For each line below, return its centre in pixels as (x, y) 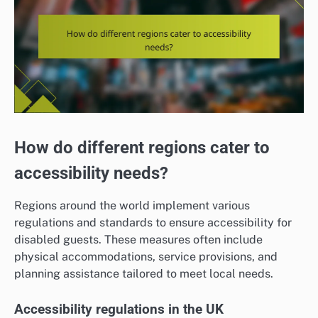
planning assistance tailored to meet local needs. (144, 273)
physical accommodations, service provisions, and (146, 256)
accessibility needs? (91, 173)
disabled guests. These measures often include (138, 239)
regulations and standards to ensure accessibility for (153, 222)
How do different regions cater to (142, 147)
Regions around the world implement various (132, 205)
